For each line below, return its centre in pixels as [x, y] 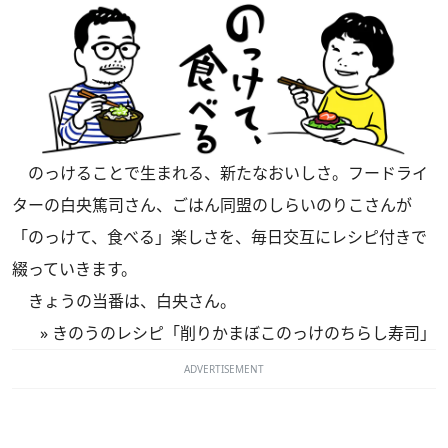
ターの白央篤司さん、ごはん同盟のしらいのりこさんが [212, 205]
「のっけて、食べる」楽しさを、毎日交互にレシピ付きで [219, 237]
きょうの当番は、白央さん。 [124, 301]
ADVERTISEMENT [224, 369]
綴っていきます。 [74, 269]
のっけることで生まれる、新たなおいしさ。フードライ [220, 173]
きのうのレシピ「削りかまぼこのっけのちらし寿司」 [244, 333]
